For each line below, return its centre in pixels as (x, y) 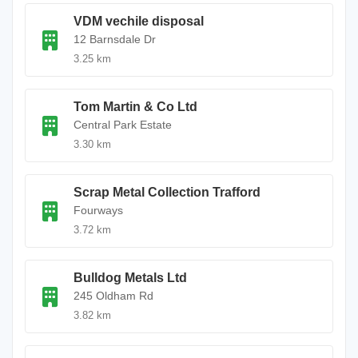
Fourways (98, 210)
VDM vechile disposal (139, 21)
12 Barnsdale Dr (115, 39)
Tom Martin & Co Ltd (135, 107)
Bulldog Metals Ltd (130, 278)
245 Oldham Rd (113, 296)
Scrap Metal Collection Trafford (167, 192)
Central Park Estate (123, 125)
